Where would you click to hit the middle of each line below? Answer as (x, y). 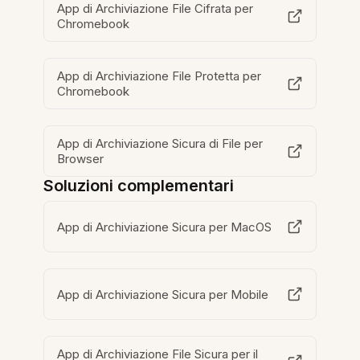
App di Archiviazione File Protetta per (160, 76)
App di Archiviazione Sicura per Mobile (163, 294)
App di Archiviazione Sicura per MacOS (165, 227)
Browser (81, 159)
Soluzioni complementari (139, 186)
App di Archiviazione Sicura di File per (160, 144)
